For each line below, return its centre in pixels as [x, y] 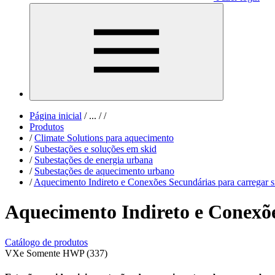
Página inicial [56, 116]
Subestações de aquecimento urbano [104, 171]
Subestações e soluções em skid [95, 149]
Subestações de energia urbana [94, 160]
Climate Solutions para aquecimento [104, 138]
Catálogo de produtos [46, 242]
